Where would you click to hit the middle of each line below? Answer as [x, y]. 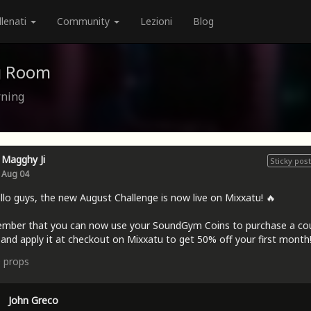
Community [85, 21]
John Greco [33, 300]
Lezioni [156, 21]
